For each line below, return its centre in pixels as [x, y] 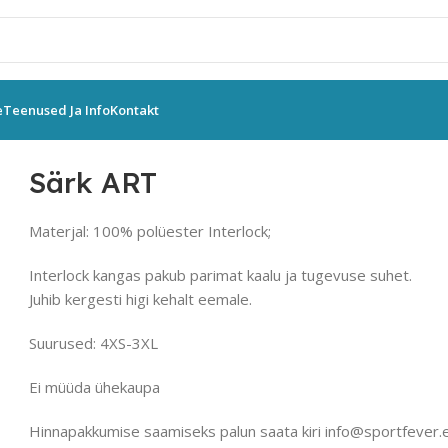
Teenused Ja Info [56, 110]
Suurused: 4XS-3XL [94, 342]
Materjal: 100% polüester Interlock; [150, 230]
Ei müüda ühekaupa [95, 386]
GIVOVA [62, 132]
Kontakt [134, 110]
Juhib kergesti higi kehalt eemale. [141, 298]
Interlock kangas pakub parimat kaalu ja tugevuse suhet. [221, 274]
